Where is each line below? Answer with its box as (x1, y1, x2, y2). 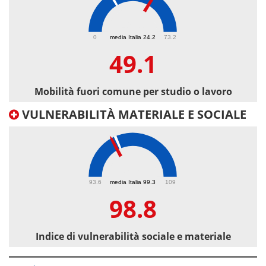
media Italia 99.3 (110, 178, 156, 185)
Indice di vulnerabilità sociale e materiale (35, 230, 231, 243)
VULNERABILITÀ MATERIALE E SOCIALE (19, 106, 246, 123)
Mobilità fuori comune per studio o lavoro (34, 85, 232, 99)
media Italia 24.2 (110, 33, 156, 40)
